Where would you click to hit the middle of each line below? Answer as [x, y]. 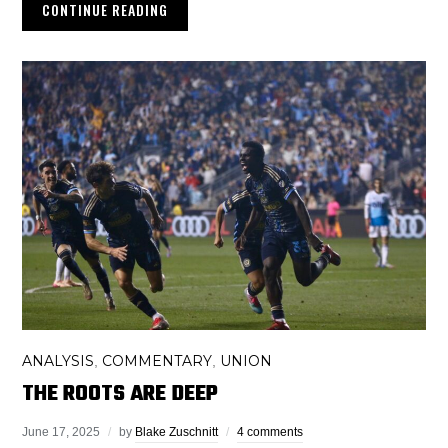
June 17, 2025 [61, 431]
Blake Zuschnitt [177, 431]
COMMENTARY [157, 360]
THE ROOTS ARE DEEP [120, 393]
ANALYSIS [58, 360]
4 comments [270, 431]
